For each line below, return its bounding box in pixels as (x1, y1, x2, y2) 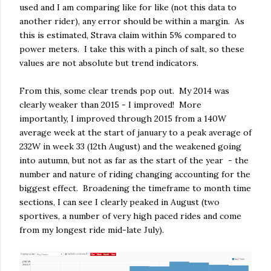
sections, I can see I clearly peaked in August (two (19, 197, 220, 208)
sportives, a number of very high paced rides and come (19, 211, 241, 222)
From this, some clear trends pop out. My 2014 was (19, 85, 229, 97)
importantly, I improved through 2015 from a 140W (19, 113, 226, 125)
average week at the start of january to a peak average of (19, 127, 252, 139)
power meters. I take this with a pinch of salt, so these (19, 44, 244, 55)
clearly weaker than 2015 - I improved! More (19, 99, 201, 111)
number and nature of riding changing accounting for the (19, 169, 250, 180)
